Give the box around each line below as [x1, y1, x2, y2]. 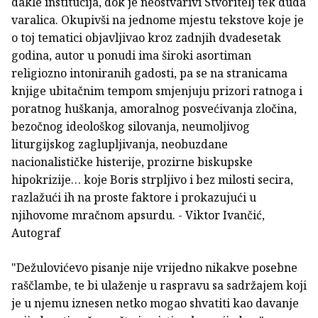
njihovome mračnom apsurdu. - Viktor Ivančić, [11, 207, 265, 224]
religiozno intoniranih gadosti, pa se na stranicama [11, 65, 287, 82]
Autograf [11, 225, 60, 241]
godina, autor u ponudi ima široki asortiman [11, 48, 251, 64]
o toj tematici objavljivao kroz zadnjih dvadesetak [11, 30, 281, 46]
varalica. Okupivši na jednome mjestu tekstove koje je [11, 12, 304, 28]
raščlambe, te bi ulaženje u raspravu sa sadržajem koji [11, 278, 307, 294]
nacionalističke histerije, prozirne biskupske [11, 154, 253, 170]
